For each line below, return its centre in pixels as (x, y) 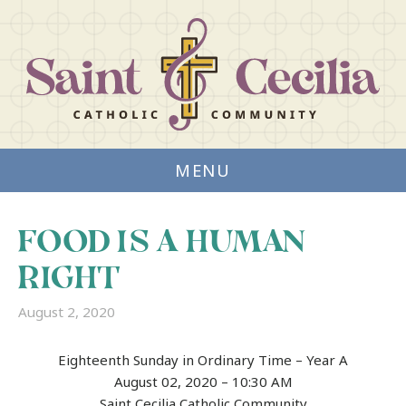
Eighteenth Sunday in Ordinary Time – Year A (203, 359)
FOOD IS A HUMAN (163, 246)
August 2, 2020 (67, 311)
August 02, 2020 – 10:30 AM (203, 381)
